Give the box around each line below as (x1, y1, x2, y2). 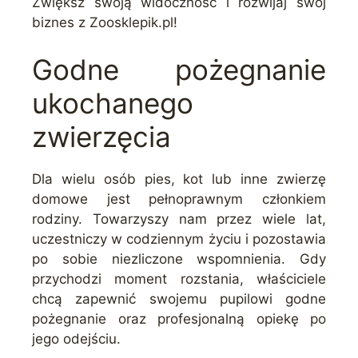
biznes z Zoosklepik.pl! (32, 14, 177, 30)
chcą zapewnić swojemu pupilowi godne (32, 291, 326, 308)
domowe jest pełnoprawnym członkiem (32, 191, 326, 208)
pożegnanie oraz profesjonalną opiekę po (32, 311, 326, 328)
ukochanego (32, 86, 193, 121)
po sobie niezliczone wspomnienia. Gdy (32, 251, 326, 268)
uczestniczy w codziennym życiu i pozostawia (32, 231, 326, 248)
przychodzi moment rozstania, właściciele (32, 271, 326, 288)
